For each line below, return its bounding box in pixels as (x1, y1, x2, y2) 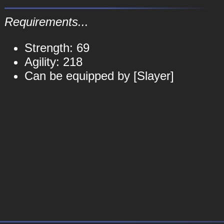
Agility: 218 (24, 55, 82, 68)
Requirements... (4, 15, 88, 28)
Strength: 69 (24, 41, 89, 54)
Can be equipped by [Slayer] (24, 69, 174, 82)
